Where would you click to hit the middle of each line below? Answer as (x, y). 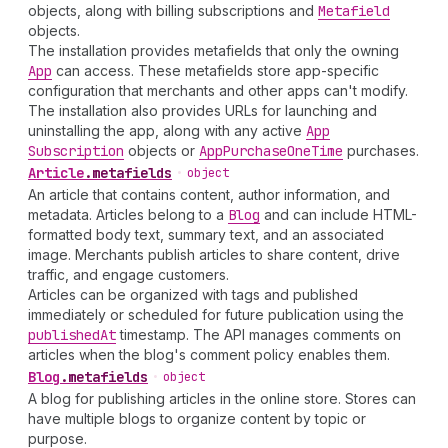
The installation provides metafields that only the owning (213, 50)
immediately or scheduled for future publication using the (216, 314)
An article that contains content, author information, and (209, 194)
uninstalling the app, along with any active (167, 130)
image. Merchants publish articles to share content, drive (214, 254)
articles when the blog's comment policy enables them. (209, 354)
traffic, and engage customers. (128, 274)
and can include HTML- (338, 214)
